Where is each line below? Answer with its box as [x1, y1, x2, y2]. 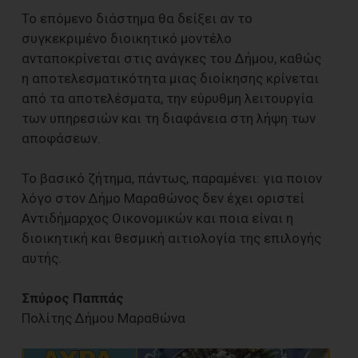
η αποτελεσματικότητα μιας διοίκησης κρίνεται [22, 70, 319, 86]
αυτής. [22, 249, 62, 266]
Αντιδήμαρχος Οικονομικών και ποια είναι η [22, 209, 293, 226]
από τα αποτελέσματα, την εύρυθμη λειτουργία [22, 89, 313, 106]
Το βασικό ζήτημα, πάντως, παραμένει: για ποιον [22, 169, 322, 186]
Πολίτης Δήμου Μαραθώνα [22, 309, 185, 326]
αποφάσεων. [22, 129, 101, 146]
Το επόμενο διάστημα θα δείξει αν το [22, 10, 253, 26]
